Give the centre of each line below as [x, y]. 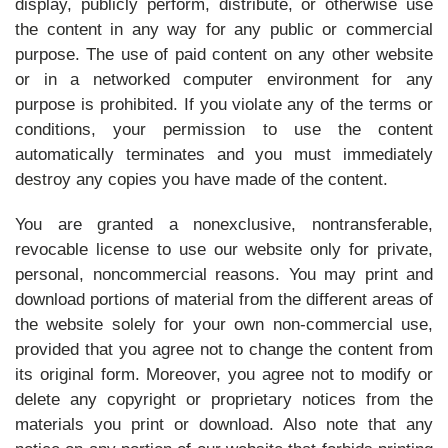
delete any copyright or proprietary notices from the [224, 399]
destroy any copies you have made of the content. [201, 179]
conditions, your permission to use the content [224, 129]
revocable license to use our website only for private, [224, 249]
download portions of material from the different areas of [224, 299]
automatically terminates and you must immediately [224, 154]
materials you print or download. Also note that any [224, 424]
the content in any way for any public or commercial [224, 29]
